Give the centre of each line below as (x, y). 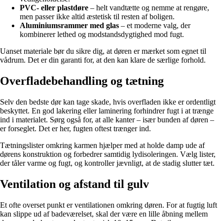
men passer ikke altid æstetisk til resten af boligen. (97, 17)
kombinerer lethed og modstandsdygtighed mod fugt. (102, 35)
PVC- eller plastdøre (54, 8)
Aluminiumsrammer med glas (69, 26)
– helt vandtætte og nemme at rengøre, (149, 8)
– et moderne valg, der (155, 26)
